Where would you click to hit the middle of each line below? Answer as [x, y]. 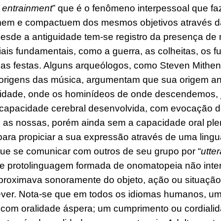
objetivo [155, 23]
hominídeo [86, 94]
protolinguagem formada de [67, 166]
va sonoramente [67, 180]
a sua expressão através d [114, 137]
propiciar [38, 137]
